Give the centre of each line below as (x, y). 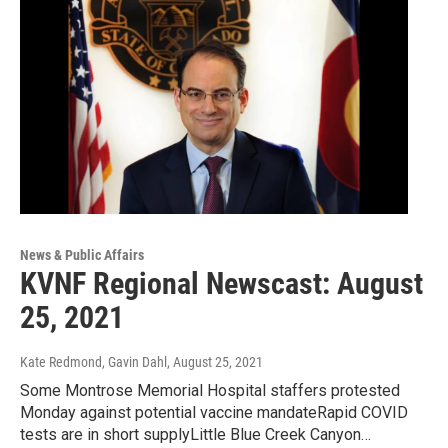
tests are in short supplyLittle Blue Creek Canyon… (195, 435)
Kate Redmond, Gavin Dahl (93, 362)
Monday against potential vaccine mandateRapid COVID (214, 413)
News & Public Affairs (82, 255)
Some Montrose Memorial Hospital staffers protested (210, 391)
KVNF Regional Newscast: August (221, 284)
